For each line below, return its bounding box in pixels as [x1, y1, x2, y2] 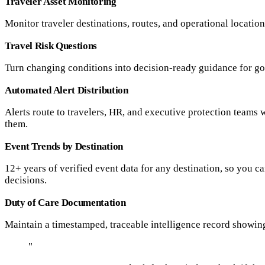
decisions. [5, 174, 47, 186]
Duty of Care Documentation [5, 197, 126, 209]
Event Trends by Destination [5, 141, 123, 153]
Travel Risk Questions [5, 40, 97, 52]
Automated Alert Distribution [5, 85, 128, 96]
